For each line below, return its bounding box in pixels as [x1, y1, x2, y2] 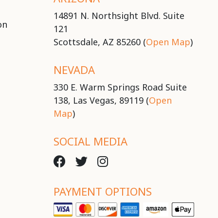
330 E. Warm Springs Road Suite [54, 81, 187, 93]
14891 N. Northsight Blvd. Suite [54, 9, 185, 21]
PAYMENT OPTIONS [54, 183, 152, 199]
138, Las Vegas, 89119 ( [54, 94, 149, 106]
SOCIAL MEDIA [54, 133, 128, 148]
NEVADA [54, 62, 95, 77]
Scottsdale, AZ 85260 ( [54, 36, 146, 48]
